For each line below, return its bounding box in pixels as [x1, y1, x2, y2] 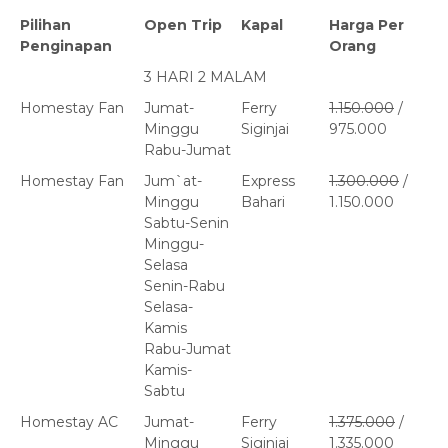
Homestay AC [20, 413, 118, 432]
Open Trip [144, 16, 222, 35]
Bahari [241, 193, 285, 212]
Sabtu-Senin [144, 214, 229, 233]
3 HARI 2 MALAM [144, 68, 267, 87]
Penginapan [20, 37, 112, 56]
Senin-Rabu [144, 277, 225, 296]
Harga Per [329, 16, 404, 35]
